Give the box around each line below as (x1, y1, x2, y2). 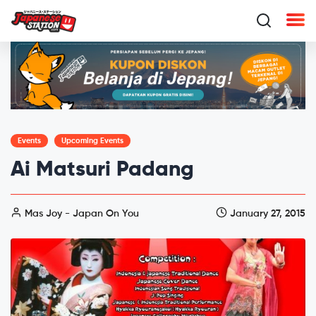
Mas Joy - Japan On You (22, 208, 139, 219)
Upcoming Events (61, 136, 123, 145)
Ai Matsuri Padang (11, 159, 194, 181)
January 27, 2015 (227, 208, 305, 219)
